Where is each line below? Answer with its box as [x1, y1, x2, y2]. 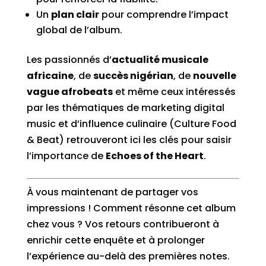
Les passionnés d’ [26, 53, 112, 66]
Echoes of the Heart [105, 149, 204, 163]
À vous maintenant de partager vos [26, 185, 198, 199]
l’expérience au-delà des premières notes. [26, 249, 230, 263]
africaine [26, 69, 74, 83]
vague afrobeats [26, 85, 113, 99]
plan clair [50, 8, 99, 21]
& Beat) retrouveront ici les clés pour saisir [26, 133, 232, 147]
